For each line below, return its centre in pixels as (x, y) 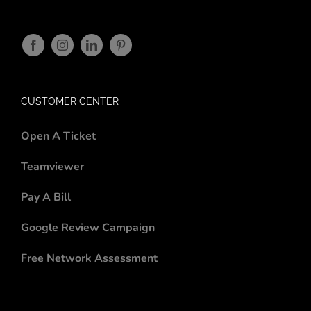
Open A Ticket (58, 136)
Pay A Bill (46, 197)
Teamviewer (52, 167)
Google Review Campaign (88, 228)
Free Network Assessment (89, 258)
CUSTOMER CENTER (70, 101)
